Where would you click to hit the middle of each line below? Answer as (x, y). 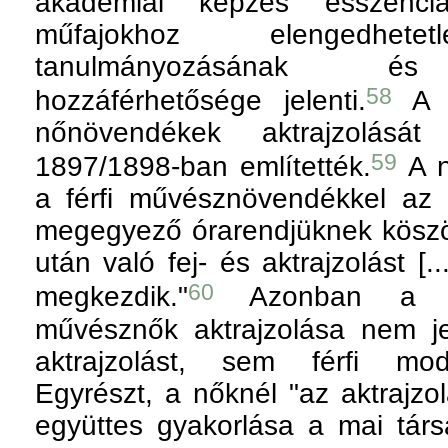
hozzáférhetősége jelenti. (200, 101)
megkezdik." (111, 297)
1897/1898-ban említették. (202, 167)
